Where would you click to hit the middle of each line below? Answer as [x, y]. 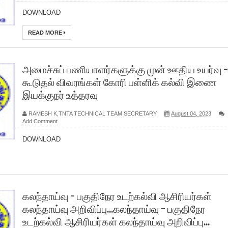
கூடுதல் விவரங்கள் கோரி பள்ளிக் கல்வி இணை [120, 82]
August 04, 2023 [191, 113]
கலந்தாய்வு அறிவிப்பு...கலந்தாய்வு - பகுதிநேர [114, 209]
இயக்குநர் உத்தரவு [60, 95]
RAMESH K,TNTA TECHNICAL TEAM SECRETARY [93, 113]
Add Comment [40, 121]
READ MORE [46, 33]
